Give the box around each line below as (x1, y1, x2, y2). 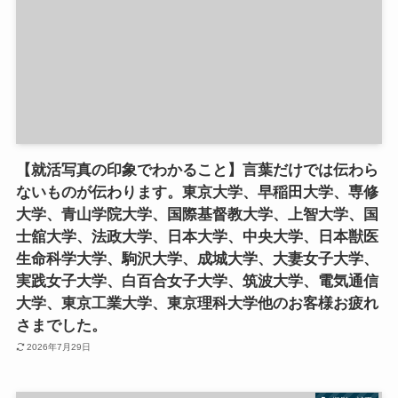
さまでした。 (15, 316, 107, 334)
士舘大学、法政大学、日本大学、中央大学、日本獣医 (15, 227, 378, 245)
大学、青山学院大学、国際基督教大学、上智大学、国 (15, 205, 378, 223)
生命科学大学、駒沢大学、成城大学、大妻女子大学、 (15, 250, 378, 267)
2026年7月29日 (27, 342, 92, 353)
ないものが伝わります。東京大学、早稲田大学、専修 (15, 183, 378, 201)
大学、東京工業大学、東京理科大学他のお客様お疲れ (15, 294, 378, 312)
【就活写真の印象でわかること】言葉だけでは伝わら (15, 161, 378, 179)
